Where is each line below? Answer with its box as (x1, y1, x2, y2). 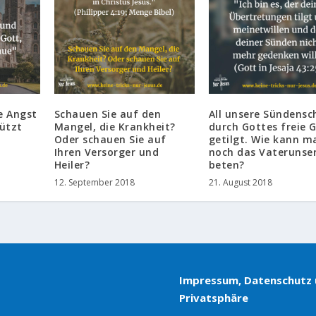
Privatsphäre (178, 291, 248, 305)
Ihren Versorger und (54, 145, 159, 159)
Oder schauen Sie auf (54, 133, 166, 147)
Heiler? (54, 158, 90, 172)
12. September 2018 (54, 176, 135, 189)
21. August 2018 (208, 176, 272, 189)
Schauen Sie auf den (54, 107, 162, 121)
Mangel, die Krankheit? (54, 120, 176, 134)
